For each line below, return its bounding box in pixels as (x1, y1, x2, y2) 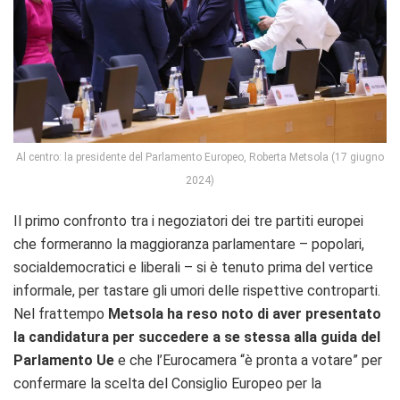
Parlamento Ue (13, 351, 118, 369)
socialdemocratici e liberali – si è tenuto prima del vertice (13, 258, 373, 276)
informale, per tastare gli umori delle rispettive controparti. (13, 281, 380, 299)
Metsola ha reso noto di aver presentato (104, 304, 381, 322)
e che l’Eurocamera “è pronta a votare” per (118, 351, 382, 369)
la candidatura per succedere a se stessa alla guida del (13, 328, 380, 346)
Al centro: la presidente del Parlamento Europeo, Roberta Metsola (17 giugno (16, 150, 384, 163)
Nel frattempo (13, 304, 104, 322)
